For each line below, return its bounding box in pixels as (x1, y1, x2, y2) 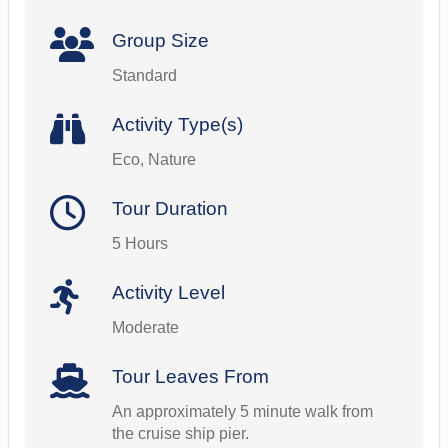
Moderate (111, 319, 179, 337)
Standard (111, 67, 177, 85)
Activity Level (111, 282, 225, 304)
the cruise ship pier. (111, 425, 249, 443)
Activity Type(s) (111, 114, 243, 136)
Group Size (111, 30, 209, 52)
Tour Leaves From (111, 366, 269, 388)
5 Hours (111, 235, 168, 253)
